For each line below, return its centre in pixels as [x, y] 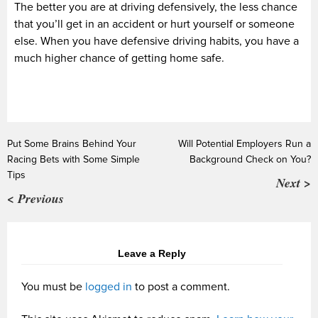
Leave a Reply [152, 253]
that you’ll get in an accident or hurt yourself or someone [154, 24]
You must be [53, 286]
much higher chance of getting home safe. [119, 58]
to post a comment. [181, 286]
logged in [109, 286]
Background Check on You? [250, 159]
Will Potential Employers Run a [245, 143]
